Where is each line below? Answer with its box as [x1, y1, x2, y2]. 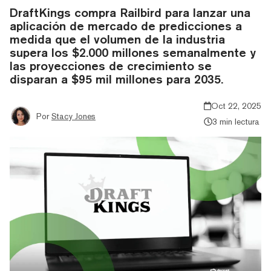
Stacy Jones [51, 111, 96, 121]
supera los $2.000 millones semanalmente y [10, 45, 256, 59]
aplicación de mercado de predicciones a [10, 18, 242, 33]
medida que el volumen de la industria [10, 31, 225, 46]
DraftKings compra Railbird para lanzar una [10, 5, 250, 19]
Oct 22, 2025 [211, 100, 261, 111]
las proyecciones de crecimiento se [10, 58, 212, 73]
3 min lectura [212, 116, 260, 126]
